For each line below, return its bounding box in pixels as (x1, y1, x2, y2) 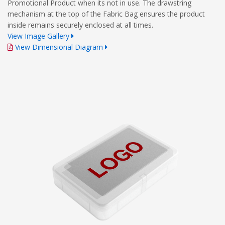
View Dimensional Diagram (15, 42, 103, 52)
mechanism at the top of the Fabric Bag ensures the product (8, 9, 205, 19)
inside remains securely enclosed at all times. (8, 20, 153, 30)
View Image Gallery (8, 31, 69, 41)
